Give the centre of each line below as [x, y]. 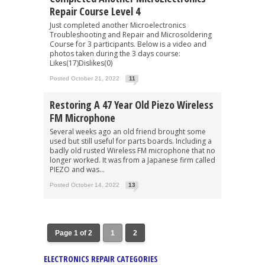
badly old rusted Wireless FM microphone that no [132, 150]
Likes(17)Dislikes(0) [81, 63]
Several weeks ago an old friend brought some [128, 131]
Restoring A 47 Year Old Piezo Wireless [132, 104]
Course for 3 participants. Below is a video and [128, 44]
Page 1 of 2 [74, 233]
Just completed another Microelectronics [118, 25]
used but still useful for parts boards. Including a [131, 141]
